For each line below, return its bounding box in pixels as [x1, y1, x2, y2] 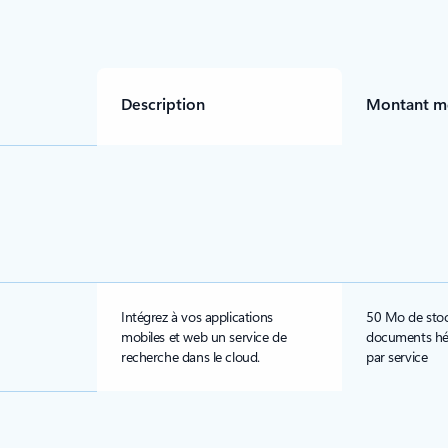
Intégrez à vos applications [121, 307, 273, 326]
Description [121, 93, 205, 114]
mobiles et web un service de [121, 327, 287, 346]
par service [366, 347, 428, 366]
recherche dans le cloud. [121, 347, 260, 366]
